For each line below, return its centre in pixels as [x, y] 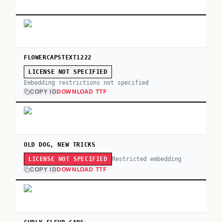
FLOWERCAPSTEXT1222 [58, 57]
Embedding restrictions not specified [86, 83]
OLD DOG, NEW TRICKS [60, 145]
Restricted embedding [146, 159]
